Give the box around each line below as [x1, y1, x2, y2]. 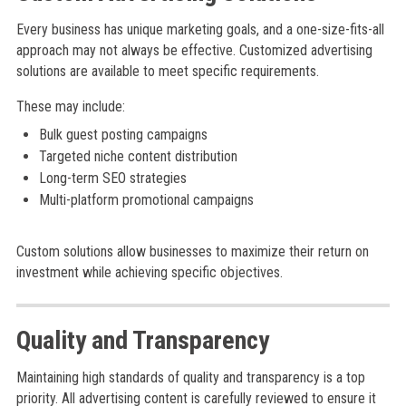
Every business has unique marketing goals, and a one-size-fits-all [15, 21, 384, 38]
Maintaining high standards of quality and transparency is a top [15, 369, 365, 386]
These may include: [15, 98, 125, 115]
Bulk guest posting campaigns [38, 126, 208, 143]
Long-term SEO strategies [38, 169, 187, 187]
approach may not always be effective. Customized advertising [15, 42, 372, 59]
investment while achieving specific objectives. [15, 264, 283, 281]
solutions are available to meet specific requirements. [15, 63, 319, 80]
